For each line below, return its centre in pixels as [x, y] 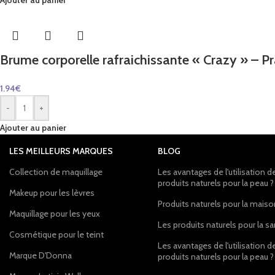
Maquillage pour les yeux [55, 214]
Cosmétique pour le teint [56, 234]
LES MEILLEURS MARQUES [61, 151]
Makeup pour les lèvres [52, 193]
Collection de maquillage [56, 172]
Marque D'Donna [41, 255]
